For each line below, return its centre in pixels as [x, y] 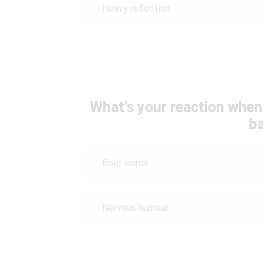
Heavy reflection [137, 9]
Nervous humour [135, 207]
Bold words [127, 163]
